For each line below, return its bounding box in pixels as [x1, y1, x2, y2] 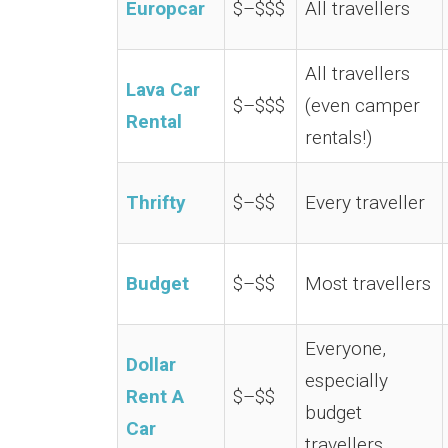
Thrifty [126, 191, 186, 214]
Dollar [126, 353, 176, 376]
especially [305, 369, 388, 392]
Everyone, [305, 337, 386, 360]
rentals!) [305, 126, 372, 149]
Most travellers [305, 272, 431, 295]
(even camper [305, 94, 420, 117]
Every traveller [305, 191, 425, 214]
